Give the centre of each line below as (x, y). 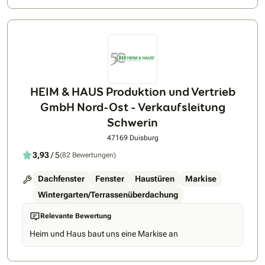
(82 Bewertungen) (88, 155)
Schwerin (132, 123)
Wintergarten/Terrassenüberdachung (108, 195)
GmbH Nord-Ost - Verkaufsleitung (132, 107)
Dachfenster (61, 179)
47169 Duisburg (132, 138)
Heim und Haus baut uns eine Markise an (104, 234)
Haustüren (155, 179)
